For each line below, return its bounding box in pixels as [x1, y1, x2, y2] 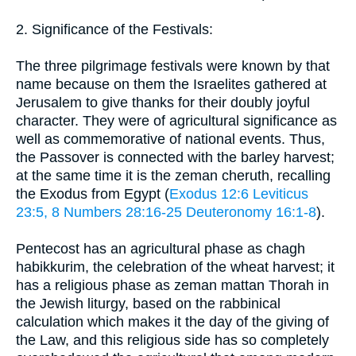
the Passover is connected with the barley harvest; [16, 149, 335, 165]
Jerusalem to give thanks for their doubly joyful [16, 94, 310, 110]
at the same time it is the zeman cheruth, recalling [16, 167, 331, 184]
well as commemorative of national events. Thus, [16, 130, 325, 147]
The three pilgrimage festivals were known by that [16, 57, 330, 74]
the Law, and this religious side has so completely [16, 331, 329, 348]
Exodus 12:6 [169, 185, 249, 202]
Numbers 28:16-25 [64, 203, 182, 220]
